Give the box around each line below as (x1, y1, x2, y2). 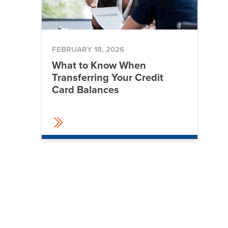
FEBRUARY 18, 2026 (52, 44, 124, 55)
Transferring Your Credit (52, 70, 163, 85)
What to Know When (52, 58, 146, 73)
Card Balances (52, 82, 119, 97)
